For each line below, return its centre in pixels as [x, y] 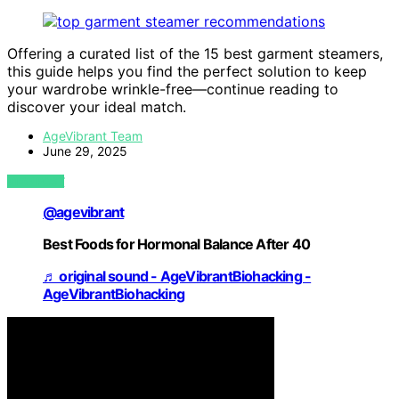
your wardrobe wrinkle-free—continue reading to [173, 90]
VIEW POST [36, 182]
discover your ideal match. [97, 107]
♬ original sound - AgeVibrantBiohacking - [177, 277]
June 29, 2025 [85, 151]
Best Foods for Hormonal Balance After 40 [176, 244]
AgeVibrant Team [93, 136]
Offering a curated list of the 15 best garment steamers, [195, 54]
